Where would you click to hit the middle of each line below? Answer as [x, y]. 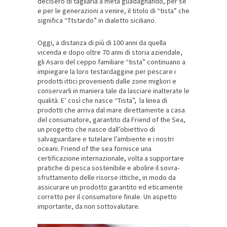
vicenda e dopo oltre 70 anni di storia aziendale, [110, 52]
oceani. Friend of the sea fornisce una [94, 149]
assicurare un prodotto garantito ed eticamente [110, 187]
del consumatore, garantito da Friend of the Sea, [111, 120]
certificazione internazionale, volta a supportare [111, 158]
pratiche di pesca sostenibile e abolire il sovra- [108, 168]
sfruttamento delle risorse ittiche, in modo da [107, 178]
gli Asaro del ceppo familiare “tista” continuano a [111, 62]
